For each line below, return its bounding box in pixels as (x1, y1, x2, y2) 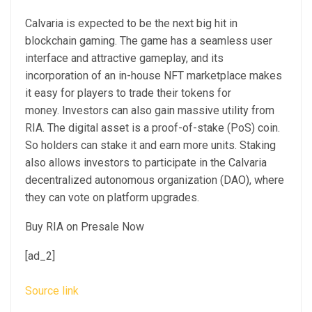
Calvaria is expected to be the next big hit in (25, 17, 237, 30)
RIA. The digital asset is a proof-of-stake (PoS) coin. (25, 121, 280, 134)
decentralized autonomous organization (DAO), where (25, 173, 284, 187)
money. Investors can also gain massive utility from (25, 104, 274, 117)
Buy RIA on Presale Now (25, 220, 144, 233)
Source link (25, 284, 79, 297)
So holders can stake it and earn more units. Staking (25, 139, 276, 152)
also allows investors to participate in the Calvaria (25, 156, 267, 169)
